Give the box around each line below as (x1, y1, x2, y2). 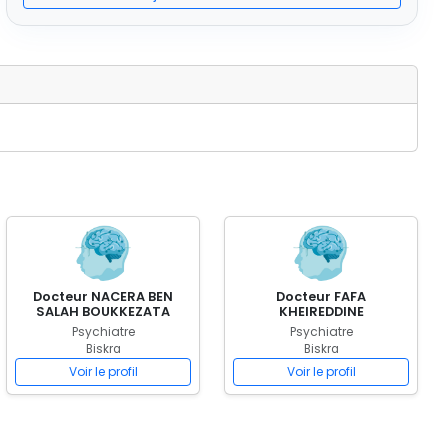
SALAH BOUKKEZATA (36, 303, 170, 320)
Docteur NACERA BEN (33, 288, 173, 305)
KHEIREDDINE (278, 303, 364, 320)
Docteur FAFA (276, 288, 366, 305)
